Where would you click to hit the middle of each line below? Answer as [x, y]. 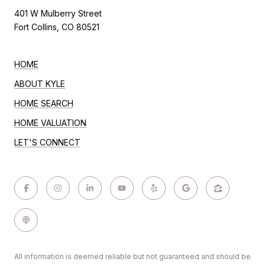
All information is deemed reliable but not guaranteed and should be [132, 257]
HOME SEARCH [44, 104]
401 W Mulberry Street [58, 14]
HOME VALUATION [50, 123]
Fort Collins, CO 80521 [57, 27]
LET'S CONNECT [47, 143]
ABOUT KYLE [40, 84]
